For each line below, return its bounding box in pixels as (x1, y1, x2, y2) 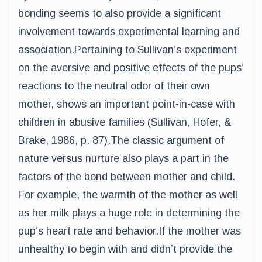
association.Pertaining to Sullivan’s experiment (18, 44, 237, 56)
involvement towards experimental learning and (18, 26, 240, 37)
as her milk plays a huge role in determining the (18, 207, 240, 219)
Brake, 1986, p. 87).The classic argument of (18, 135, 224, 146)
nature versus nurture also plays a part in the (18, 153, 229, 164)
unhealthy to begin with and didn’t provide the (18, 243, 232, 255)
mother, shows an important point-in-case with (18, 98, 235, 110)
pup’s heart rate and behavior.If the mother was (18, 225, 241, 237)
